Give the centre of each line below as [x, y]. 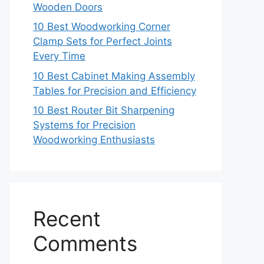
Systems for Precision [84, 125]
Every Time [59, 56]
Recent [67, 219]
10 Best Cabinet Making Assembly [114, 76]
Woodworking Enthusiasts [94, 140]
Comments [85, 243]
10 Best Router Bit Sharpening [104, 110]
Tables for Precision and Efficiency [115, 90]
